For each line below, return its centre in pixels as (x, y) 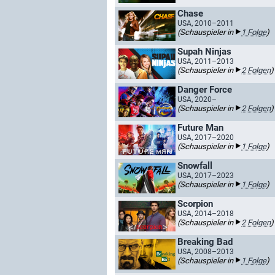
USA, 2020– (197, 99)
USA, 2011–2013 (206, 61)
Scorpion (195, 204)
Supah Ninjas (204, 52)
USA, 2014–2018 (206, 214)
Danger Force (205, 90)
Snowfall (195, 166)
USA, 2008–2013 (206, 252)
